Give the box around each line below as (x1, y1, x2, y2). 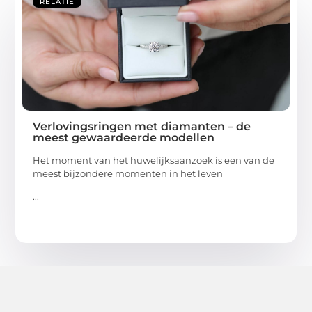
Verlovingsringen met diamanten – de (33, 119, 251, 133)
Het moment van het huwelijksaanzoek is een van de (33, 154, 275, 166)
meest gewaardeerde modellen (33, 130, 215, 144)
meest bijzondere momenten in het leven (33, 167, 224, 179)
